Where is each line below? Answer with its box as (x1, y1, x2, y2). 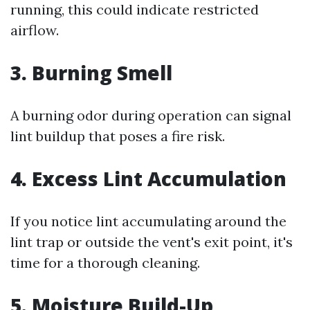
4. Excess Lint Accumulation (10, 165, 286, 192)
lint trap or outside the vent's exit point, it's (10, 233, 293, 250)
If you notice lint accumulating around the (10, 212, 286, 230)
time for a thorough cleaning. (10, 254, 200, 271)
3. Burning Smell (10, 60, 172, 86)
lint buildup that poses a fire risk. (10, 127, 225, 145)
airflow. (10, 21, 59, 39)
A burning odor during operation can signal (10, 107, 291, 124)
